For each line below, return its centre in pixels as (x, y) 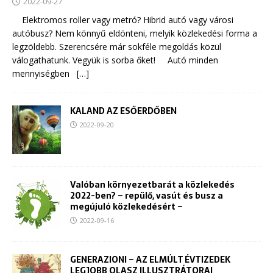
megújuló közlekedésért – (126, 207)
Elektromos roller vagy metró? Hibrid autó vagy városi (123, 20)
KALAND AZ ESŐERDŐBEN (123, 111)
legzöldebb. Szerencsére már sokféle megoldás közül (117, 47)
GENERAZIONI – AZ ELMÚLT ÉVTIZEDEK (150, 259)
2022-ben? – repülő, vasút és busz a (147, 196)
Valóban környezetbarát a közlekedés (152, 185)
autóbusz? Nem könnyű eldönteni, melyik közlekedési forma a (135, 34)
